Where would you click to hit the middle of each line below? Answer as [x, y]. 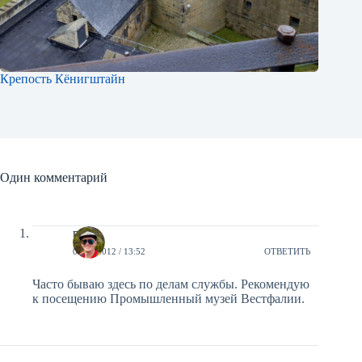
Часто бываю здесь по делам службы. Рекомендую [171, 284]
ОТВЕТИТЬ [288, 251]
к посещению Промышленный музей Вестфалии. [168, 299]
